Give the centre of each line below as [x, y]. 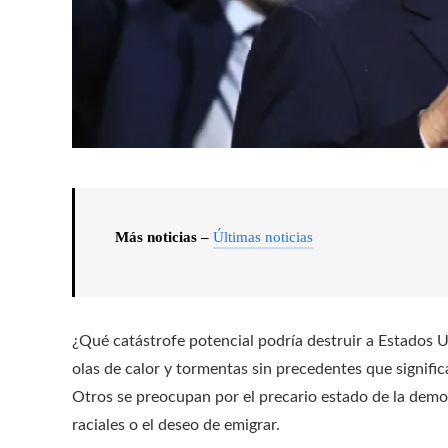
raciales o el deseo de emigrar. [176, 425]
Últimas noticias [263, 237]
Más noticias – [164, 237]
